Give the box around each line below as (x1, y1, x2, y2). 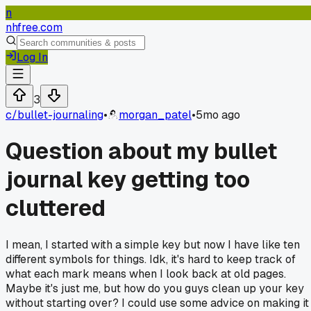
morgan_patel (119, 108, 192, 122)
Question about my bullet (6, 137, 277, 166)
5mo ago (196, 108, 240, 122)
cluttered (6, 194, 106, 223)
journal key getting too (6, 165, 250, 194)
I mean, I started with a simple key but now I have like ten (6, 237, 300, 252)
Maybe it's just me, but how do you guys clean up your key (6, 280, 304, 296)
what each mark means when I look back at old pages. (6, 266, 286, 281)
